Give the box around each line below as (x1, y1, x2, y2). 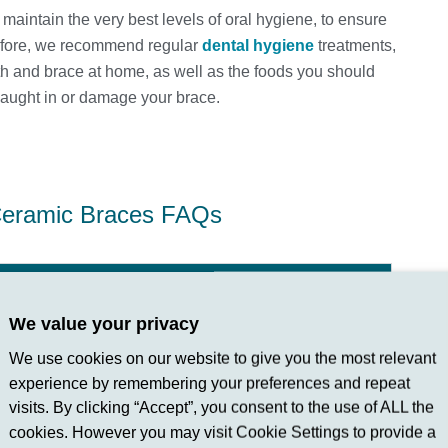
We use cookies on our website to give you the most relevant (9, 349, 436, 367)
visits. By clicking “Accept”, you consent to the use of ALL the (9, 398, 434, 416)
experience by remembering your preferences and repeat (9, 374, 410, 392)
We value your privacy (9, 313, 199, 334)
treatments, (314, 37, 396, 55)
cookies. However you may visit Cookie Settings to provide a (9, 423, 436, 441)
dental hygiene (202, 37, 314, 55)
